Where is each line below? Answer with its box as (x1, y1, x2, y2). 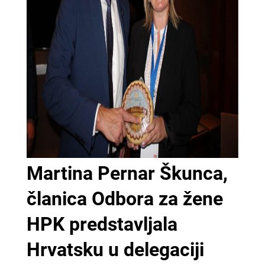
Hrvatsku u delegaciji (26, 238, 204, 261)
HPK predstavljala (26, 212, 177, 235)
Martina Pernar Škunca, (26, 161, 228, 185)
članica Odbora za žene (26, 187, 223, 210)
